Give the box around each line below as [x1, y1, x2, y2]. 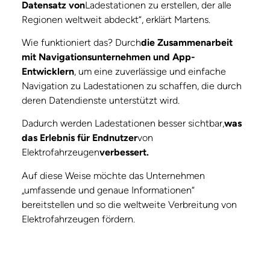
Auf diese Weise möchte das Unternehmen [22, 169, 205, 181]
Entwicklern [22, 65, 74, 77]
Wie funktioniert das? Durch [22, 36, 141, 48]
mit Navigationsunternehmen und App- [22, 51, 195, 63]
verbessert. [99, 146, 149, 159]
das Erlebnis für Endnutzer [22, 132, 137, 144]
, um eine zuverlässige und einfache [74, 65, 226, 77]
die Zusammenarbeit [141, 36, 233, 48]
